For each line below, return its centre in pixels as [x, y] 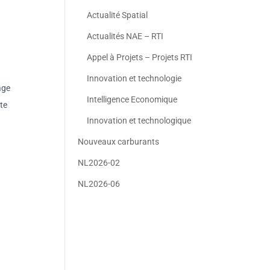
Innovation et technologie [134, 78]
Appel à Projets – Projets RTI [140, 57]
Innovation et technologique [139, 121]
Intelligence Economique [132, 99]
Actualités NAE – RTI [125, 36]
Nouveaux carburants [119, 142]
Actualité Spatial [118, 15]
